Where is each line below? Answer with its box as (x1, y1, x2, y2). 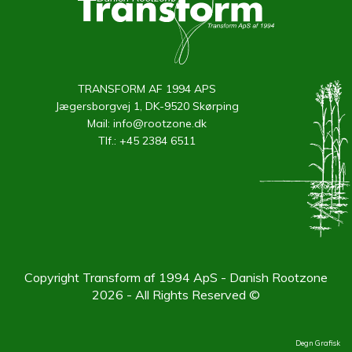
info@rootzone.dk (112, 115, 207, 130)
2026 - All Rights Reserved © (92, 287, 260, 302)
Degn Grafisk (295, 339, 340, 347)
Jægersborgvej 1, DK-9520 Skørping (54, 98, 239, 113)
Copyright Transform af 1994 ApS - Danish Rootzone (24, 269, 328, 285)
